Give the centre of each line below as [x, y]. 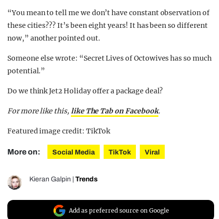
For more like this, [39, 111]
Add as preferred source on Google [119, 211]
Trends [87, 179]
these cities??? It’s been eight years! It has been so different [108, 26]
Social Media [74, 153]
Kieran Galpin [50, 179]
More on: [24, 152]
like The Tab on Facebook [114, 111]
